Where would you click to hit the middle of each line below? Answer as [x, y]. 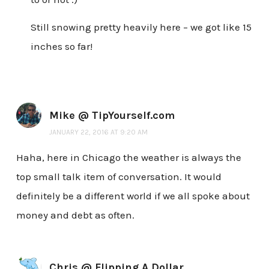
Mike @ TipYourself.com [112, 115]
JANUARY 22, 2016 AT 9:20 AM [98, 132]
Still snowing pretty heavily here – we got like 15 [141, 27]
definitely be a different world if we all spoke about [133, 195]
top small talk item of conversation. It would [119, 176]
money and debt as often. [75, 215]
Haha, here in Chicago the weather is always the [128, 157]
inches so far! [61, 46]
